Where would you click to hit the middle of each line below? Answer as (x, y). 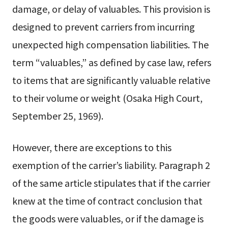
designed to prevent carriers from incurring (103, 27)
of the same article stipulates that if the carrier (111, 183)
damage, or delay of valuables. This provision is (111, 9)
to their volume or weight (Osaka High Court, (107, 98)
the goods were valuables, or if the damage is (108, 219)
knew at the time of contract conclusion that (107, 201)
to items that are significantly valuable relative (111, 80)
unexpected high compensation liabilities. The (110, 45)
